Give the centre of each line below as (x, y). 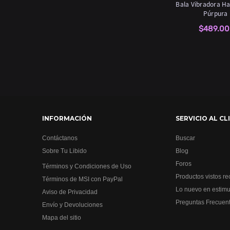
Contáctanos (60, 138)
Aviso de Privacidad (70, 192)
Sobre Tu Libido (64, 151)
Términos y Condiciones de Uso (87, 166)
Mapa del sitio (62, 218)
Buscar (185, 138)
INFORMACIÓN (67, 119)
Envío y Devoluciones (72, 205)
